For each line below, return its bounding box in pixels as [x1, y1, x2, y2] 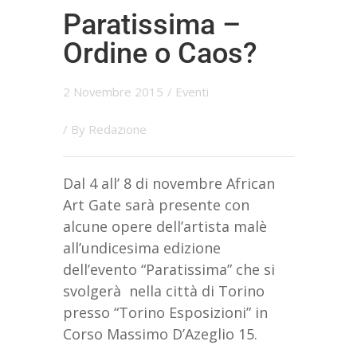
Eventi [175, 84, 209, 100]
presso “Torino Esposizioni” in [63, 303, 268, 323]
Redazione [88, 121, 147, 138]
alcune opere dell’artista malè [63, 217, 267, 237]
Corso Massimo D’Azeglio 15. [63, 324, 257, 344]
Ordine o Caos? [63, 37, 257, 71]
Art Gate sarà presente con [63, 195, 249, 215]
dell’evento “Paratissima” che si [63, 260, 275, 280]
